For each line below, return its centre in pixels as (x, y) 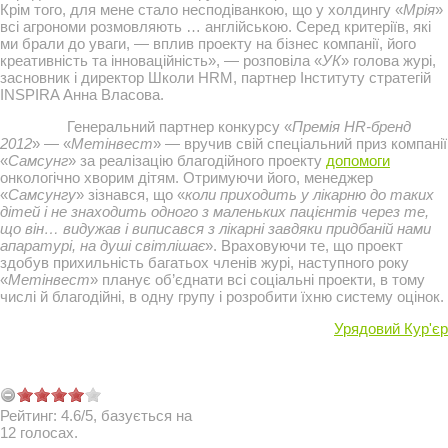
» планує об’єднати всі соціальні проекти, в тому (257, 279)
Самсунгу (42, 194)
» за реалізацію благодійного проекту (197, 160)
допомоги (358, 160)
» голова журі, (388, 60)
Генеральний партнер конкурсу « (180, 126)
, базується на (142, 415)
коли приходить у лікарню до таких (309, 194)
